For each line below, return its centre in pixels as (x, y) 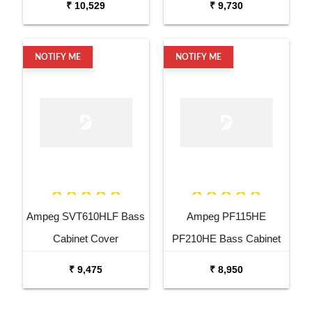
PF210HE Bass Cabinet (226, 238)
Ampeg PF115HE (226, 216)
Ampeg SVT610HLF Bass (86, 216)
